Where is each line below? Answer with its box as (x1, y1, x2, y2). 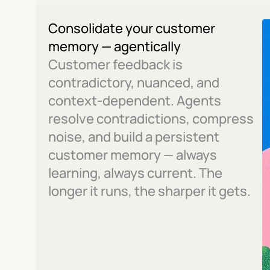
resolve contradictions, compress (48, 110, 254, 128)
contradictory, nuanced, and (48, 74, 219, 92)
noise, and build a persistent (48, 128, 219, 146)
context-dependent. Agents (48, 92, 221, 110)
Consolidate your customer (48, 19, 215, 37)
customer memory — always (48, 146, 217, 164)
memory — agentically (48, 37, 181, 55)
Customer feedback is (48, 55, 183, 74)
